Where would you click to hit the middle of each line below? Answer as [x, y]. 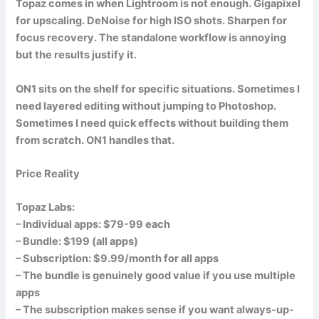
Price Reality [48, 174]
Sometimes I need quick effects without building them [152, 123]
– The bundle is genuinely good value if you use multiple [156, 276]
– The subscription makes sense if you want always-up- [155, 310]
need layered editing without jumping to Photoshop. [146, 106]
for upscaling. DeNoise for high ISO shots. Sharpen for [152, 21]
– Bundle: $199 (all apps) [77, 242]
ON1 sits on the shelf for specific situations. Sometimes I [158, 89]
